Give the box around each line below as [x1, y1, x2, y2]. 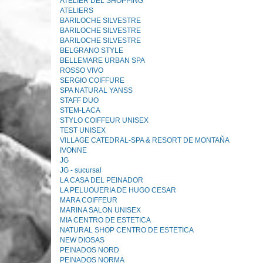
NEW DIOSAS [60, 236, 104, 244]
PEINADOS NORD [60, 246, 119, 254]
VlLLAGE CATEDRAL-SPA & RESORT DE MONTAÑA [60, 136, 230, 144]
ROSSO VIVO [60, 66, 103, 75]
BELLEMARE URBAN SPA [60, 56, 145, 65]
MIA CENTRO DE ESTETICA [60, 216, 151, 224]
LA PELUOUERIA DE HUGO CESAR [60, 186, 176, 194]
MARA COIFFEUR [60, 196, 117, 204]
